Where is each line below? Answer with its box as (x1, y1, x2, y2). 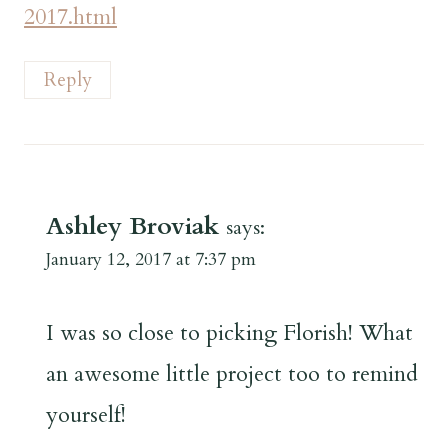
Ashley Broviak (46, 210, 219, 244)
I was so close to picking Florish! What (46, 318, 413, 349)
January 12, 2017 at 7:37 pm (46, 248, 256, 272)
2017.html (24, 2, 117, 33)
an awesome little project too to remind (46, 359, 418, 390)
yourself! (46, 400, 126, 431)
